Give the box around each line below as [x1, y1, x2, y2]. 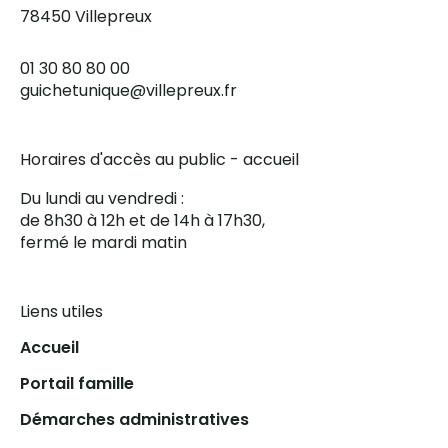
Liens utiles [20, 300, 103, 324]
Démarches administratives [20, 408, 249, 432]
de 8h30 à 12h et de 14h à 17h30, [20, 209, 265, 233]
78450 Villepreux [20, 5, 152, 29]
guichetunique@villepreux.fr [20, 79, 237, 103]
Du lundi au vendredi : [20, 187, 184, 211]
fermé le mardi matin [20, 231, 187, 255]
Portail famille [20, 372, 134, 396]
